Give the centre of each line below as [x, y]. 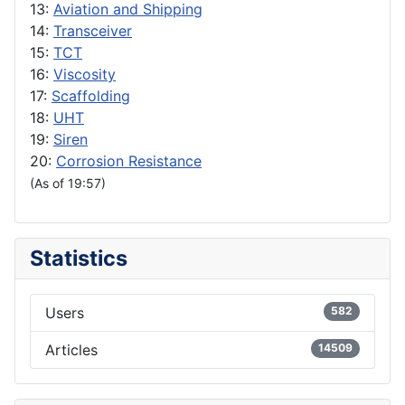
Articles [71, 350]
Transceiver [93, 31]
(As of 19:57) [68, 184]
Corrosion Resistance [129, 161]
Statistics [79, 259]
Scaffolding [91, 96]
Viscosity [85, 75]
